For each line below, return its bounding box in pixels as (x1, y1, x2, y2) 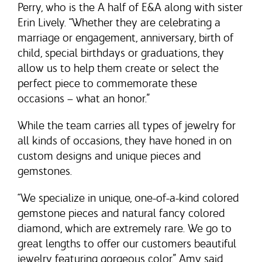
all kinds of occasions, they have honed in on (18, 133, 232, 147)
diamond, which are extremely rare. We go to (18, 221, 232, 235)
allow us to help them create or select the (18, 61, 219, 75)
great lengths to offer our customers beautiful (18, 236, 236, 250)
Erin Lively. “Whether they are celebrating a (18, 15, 220, 29)
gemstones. (18, 164, 72, 178)
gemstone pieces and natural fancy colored (18, 206, 225, 220)
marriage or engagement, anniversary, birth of (18, 30, 233, 44)
